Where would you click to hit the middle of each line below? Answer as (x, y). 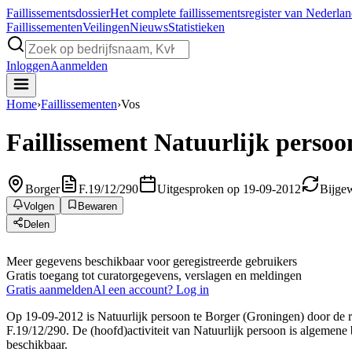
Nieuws (149, 27)
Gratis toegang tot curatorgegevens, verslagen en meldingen (154, 275)
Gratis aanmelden (49, 289)
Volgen (39, 206)
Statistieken (196, 27)
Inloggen (28, 66)
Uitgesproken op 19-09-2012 (229, 189)
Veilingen (106, 27)
